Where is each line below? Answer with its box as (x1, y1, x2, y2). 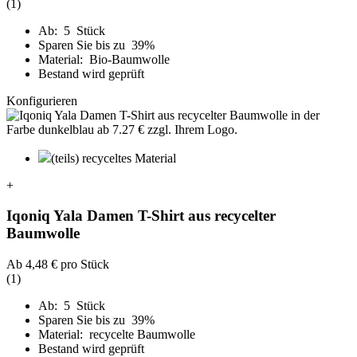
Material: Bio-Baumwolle (38, 52, 170, 66)
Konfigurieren (6, 93, 77, 108)
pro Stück (57, 257, 109, 271)
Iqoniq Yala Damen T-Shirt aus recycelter (6, 207, 276, 225)
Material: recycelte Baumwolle (38, 328, 195, 341)
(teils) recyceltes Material (51, 151, 176, 165)
